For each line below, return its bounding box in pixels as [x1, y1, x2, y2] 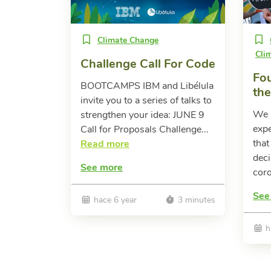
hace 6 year [93, 194, 137, 206]
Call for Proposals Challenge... [80, 123, 209, 137]
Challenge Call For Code [80, 56, 215, 73]
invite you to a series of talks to [80, 94, 212, 108]
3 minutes [175, 194, 215, 206]
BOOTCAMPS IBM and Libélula [80, 79, 214, 93]
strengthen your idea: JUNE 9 [80, 108, 204, 122]
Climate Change [97, 34, 158, 47]
